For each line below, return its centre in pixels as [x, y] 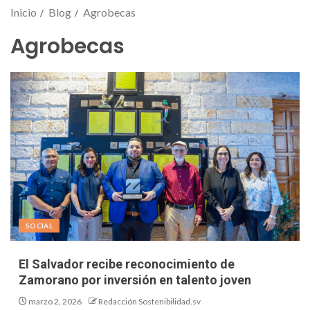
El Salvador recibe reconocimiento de [127, 264]
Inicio [24, 12]
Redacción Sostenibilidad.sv [149, 302]
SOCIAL [39, 226]
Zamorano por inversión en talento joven [135, 280]
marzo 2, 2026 [54, 302]
